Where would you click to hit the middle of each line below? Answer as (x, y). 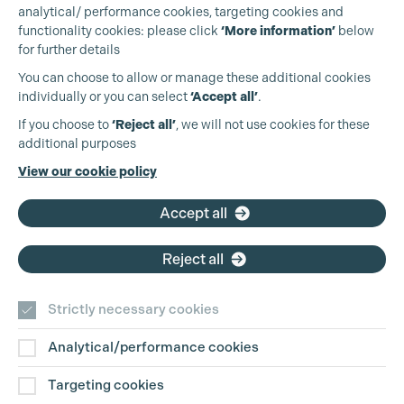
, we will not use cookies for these (273, 124)
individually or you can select (104, 96)
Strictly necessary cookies (133, 309)
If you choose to (65, 124)
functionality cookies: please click (119, 31)
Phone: (55, 164)
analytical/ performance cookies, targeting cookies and (181, 12)
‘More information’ (278, 31)
